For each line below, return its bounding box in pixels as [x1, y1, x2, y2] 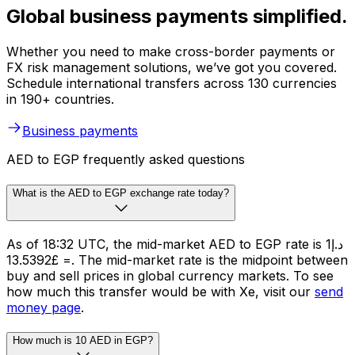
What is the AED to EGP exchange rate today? [13, 186, 229, 199]
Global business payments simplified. [6, 5, 348, 29]
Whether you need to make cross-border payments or [6, 44, 335, 60]
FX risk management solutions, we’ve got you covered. [6, 59, 337, 76]
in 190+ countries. [6, 91, 114, 108]
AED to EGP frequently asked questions [6, 151, 245, 168]
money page [6, 299, 81, 315]
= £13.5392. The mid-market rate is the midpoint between [6, 251, 52, 268]
